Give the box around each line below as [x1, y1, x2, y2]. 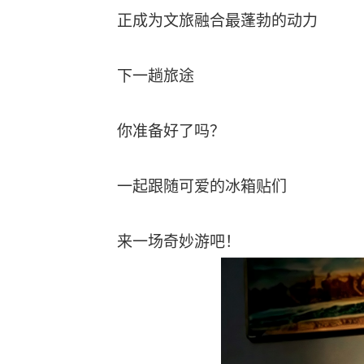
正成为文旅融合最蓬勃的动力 [117, 12, 318, 29]
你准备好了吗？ [117, 123, 225, 140]
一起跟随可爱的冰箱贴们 [117, 178, 287, 195]
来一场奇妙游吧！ [117, 233, 240, 250]
